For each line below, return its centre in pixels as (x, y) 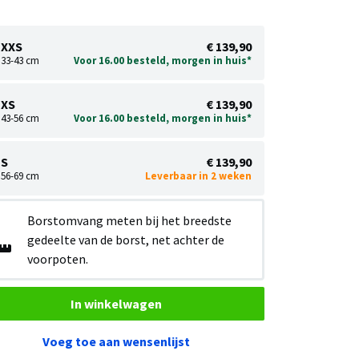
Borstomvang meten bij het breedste (130, 220)
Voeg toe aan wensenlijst (117, 341)
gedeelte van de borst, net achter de (126, 240)
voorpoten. (58, 259)
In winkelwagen (117, 304)
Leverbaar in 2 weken (198, 176)
